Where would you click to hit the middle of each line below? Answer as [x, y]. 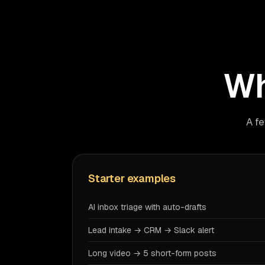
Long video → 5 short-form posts [152, 253]
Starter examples [132, 178]
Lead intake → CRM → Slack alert [151, 230]
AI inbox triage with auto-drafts [147, 207]
